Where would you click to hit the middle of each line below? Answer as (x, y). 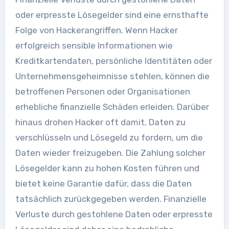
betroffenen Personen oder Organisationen (102, 91)
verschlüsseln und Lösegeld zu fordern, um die (109, 138)
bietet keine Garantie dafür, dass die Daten (103, 184)
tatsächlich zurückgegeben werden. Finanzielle (111, 199)
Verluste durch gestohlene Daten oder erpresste (114, 214)
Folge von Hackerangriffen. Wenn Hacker (96, 30)
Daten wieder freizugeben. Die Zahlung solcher (110, 153)
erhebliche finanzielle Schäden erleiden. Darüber (112, 107)
